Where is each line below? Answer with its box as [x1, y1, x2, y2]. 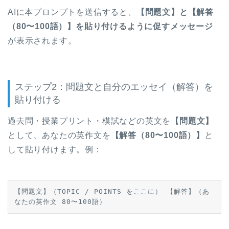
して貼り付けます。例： [8, 145, 102, 154]
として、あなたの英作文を [8, 130, 111, 140]
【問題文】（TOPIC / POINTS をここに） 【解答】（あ [14, 187, 210, 195]
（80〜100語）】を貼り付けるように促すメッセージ [8, 21, 213, 31]
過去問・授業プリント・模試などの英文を [8, 116, 171, 125]
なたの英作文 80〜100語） [14, 197, 106, 205]
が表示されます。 [8, 36, 77, 45]
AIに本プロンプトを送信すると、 [8, 7, 136, 16]
